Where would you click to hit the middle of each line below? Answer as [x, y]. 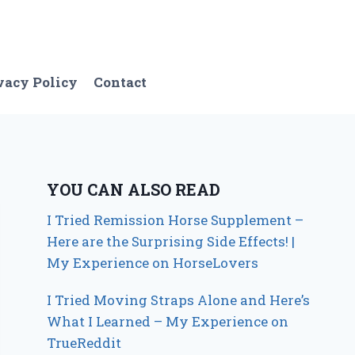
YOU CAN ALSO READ [134, 189]
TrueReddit [84, 342]
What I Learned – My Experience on [168, 321]
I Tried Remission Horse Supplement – [176, 219]
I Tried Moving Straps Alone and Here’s [179, 300]
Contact [120, 82]
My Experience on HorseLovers [153, 262]
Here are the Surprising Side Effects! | [171, 241]
